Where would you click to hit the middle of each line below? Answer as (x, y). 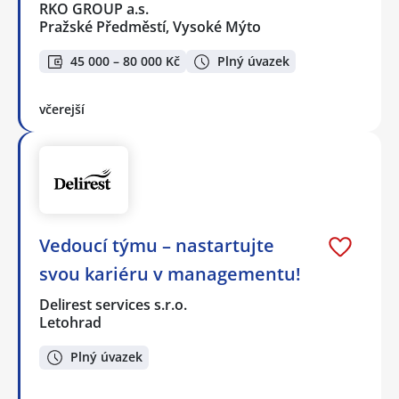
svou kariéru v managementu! (170, 273)
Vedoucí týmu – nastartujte (157, 245)
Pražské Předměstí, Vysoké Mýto (150, 26)
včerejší (62, 110)
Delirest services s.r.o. (114, 304)
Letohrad (70, 322)
